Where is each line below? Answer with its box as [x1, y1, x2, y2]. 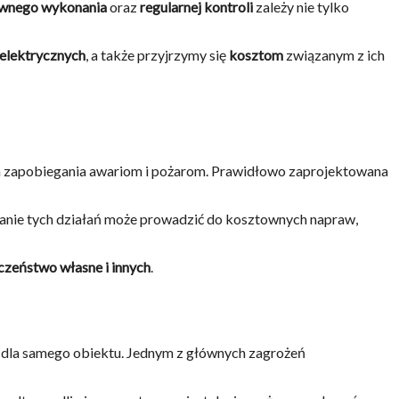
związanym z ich [283, 46, 385, 64]
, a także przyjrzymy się [85, 46, 229, 64]
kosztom [229, 46, 283, 64]
